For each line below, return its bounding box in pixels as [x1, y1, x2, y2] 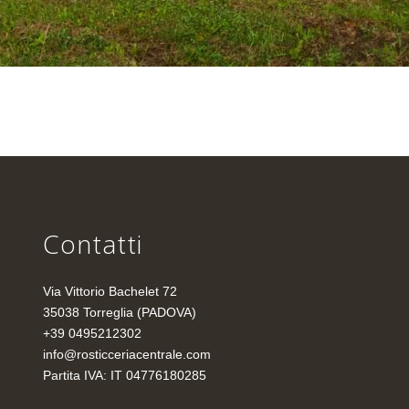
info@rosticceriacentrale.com [42, 347, 211, 362]
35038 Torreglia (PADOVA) [42, 305, 196, 320]
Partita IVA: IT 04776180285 [42, 368, 206, 383]
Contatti [42, 226, 142, 262]
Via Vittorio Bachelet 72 [42, 284, 177, 299]
